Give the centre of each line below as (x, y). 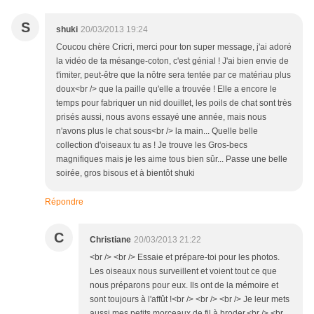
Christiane (110, 240)
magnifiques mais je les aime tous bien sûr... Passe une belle (172, 159)
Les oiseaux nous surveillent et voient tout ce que (183, 272)
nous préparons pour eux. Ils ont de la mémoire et (184, 286)
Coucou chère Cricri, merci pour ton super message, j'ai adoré (174, 47)
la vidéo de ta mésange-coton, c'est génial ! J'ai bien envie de (172, 61)
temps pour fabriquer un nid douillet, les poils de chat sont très (174, 103)
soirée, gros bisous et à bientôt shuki (125, 173)
